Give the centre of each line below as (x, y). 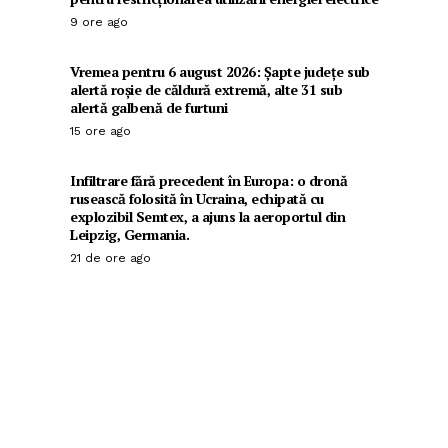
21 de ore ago (110, 258)
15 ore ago (100, 131)
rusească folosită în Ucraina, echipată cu (197, 199)
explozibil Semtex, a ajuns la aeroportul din (207, 217)
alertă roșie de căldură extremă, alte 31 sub (206, 90)
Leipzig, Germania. (129, 235)
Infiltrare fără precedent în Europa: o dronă (208, 181)
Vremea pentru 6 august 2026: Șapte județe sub (220, 72)
